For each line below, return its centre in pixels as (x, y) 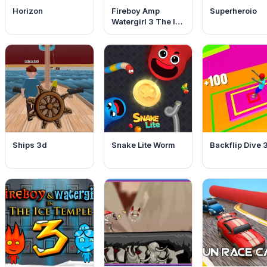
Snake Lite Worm (143, 145)
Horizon (28, 11)
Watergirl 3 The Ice (148, 21)
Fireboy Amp (135, 11)
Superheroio (233, 11)
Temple (126, 32)
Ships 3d (30, 145)
